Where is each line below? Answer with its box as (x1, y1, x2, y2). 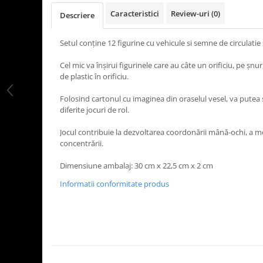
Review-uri (171, 8, 211, 19)
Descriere (60, 9, 95, 21)
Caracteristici (110, 8, 159, 19)
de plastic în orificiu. (60, 70, 129, 82)
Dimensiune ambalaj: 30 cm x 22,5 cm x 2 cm (60, 160, 213, 171)
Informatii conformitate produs (60, 178, 169, 189)
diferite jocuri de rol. (60, 104, 129, 115)
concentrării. (60, 137, 103, 149)
